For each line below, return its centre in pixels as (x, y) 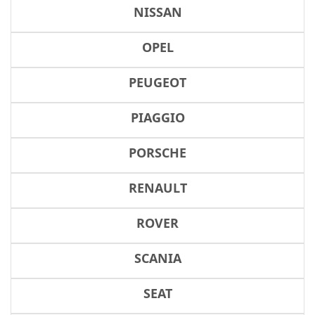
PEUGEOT (157, 82)
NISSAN (157, 12)
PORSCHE (157, 153)
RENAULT (157, 188)
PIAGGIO (157, 117)
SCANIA (157, 258)
